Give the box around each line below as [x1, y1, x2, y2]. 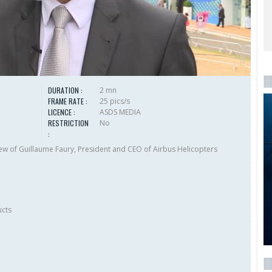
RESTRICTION [47, 118, 89, 129]
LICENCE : [47, 107, 75, 118]
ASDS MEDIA [99, 107, 141, 118]
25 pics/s [99, 96, 130, 107]
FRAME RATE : [47, 96, 87, 107]
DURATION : [47, 85, 83, 96]
